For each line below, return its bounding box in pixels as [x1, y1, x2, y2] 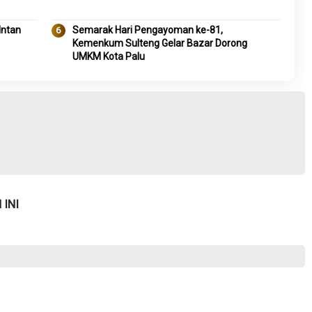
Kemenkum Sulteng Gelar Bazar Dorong [72, 38, 247, 49]
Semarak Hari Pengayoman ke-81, [72, 24, 223, 36]
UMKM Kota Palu [72, 51, 145, 62]
